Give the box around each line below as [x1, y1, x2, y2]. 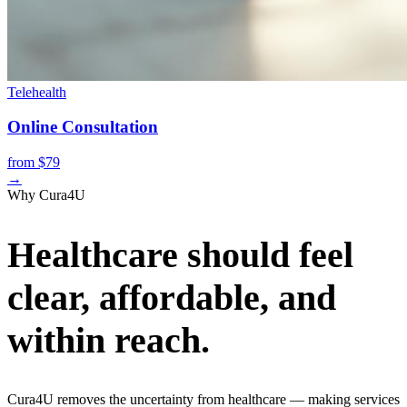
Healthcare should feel [7, 234, 353, 276]
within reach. [7, 320, 210, 362]
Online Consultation [7, 117, 158, 137]
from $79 [7, 154, 60, 171]
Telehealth [7, 84, 66, 100]
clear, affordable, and [7, 277, 336, 319]
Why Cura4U [7, 187, 85, 203]
